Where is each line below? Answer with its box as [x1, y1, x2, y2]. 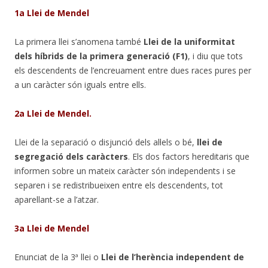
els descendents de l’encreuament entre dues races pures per [14, 64, 251, 76]
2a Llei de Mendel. [14, 107, 92, 119]
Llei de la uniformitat [144, 35, 235, 47]
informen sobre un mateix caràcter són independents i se [14, 165, 236, 176]
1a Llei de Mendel [14, 7, 89, 19]
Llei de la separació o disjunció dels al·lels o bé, [14, 136, 197, 148]
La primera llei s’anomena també [14, 35, 144, 47]
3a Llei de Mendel [14, 222, 89, 234]
